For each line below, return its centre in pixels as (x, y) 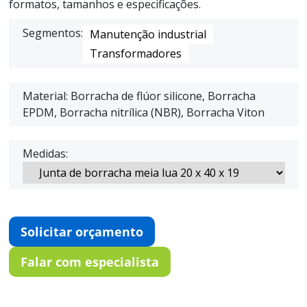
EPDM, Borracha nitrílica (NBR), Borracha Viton (143, 113)
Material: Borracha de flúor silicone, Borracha (139, 96)
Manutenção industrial (148, 35)
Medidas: (45, 154)
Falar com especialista (89, 262)
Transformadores (135, 54)
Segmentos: (52, 33)
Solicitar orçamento (82, 232)
